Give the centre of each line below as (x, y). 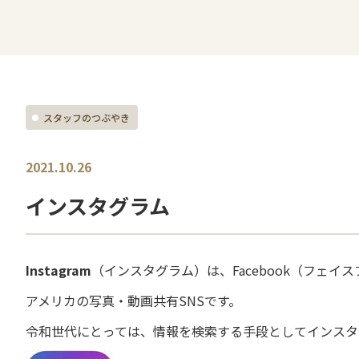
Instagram (58, 270)
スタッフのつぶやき (87, 117)
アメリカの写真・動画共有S (106, 301)
